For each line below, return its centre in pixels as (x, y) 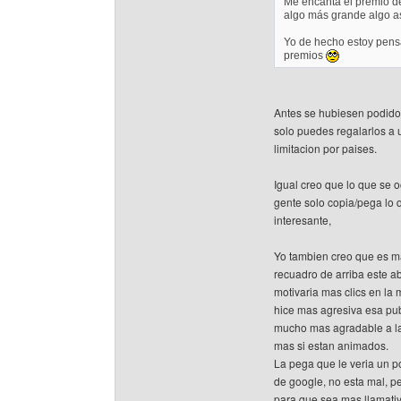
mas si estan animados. (331, 346)
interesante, (303, 220)
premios (305, 55)
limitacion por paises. (325, 149)
